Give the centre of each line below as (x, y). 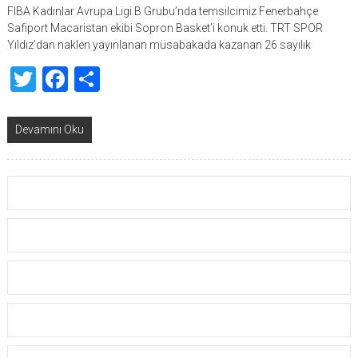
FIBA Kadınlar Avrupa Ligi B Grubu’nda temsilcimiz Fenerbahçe (162, 11)
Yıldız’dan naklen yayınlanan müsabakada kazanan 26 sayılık (159, 45)
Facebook (121, 79)
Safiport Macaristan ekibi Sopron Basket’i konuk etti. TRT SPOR (165, 28)
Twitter (75, 79)
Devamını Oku (49, 129)
